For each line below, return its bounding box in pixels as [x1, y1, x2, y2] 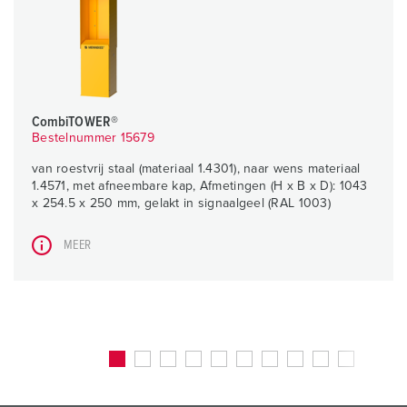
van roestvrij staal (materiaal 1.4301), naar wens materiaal [32, 163, 361, 176]
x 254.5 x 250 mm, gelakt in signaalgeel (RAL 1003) [32, 197, 331, 211]
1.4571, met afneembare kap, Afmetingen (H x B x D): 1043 [32, 180, 368, 194]
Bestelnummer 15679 [32, 132, 155, 145]
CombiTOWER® [32, 114, 118, 130]
